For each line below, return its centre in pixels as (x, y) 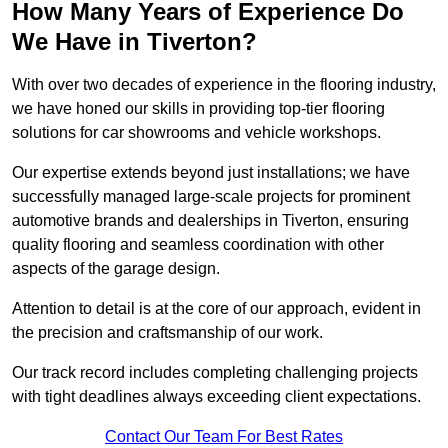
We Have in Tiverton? (134, 42)
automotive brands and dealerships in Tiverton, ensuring (210, 221)
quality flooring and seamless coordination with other (198, 245)
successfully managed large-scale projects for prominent (211, 197)
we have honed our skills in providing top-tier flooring (198, 109)
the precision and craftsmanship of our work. (167, 333)
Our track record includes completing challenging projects (215, 373)
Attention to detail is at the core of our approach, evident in (216, 309)
